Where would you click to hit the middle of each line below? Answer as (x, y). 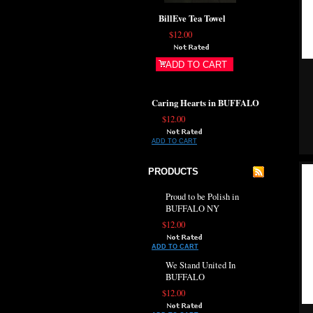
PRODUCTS (173, 172)
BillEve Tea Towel (192, 18)
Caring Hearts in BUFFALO (205, 103)
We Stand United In (201, 265)
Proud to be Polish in (202, 197)
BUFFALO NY (192, 209)
